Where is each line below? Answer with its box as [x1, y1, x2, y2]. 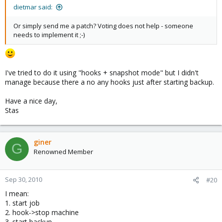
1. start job [5, 198, 40, 208]
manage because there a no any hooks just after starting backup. [5, 77, 214, 87]
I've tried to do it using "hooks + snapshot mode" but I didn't [5, 67, 199, 77]
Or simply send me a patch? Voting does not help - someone [13, 21, 193, 30]
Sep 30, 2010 [5, 174, 42, 184]
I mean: [5, 188, 29, 198]
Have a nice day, [5, 96, 57, 106]
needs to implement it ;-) [13, 30, 85, 39]
